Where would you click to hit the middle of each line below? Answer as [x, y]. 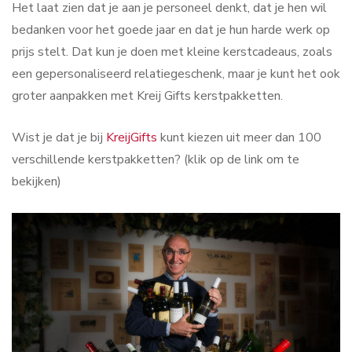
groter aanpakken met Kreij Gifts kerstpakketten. [147, 95]
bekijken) [37, 182]
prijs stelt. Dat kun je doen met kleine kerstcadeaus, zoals [172, 51]
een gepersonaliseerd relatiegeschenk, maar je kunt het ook [176, 73]
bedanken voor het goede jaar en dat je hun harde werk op [171, 29]
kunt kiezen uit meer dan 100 [239, 138]
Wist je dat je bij [59, 138]
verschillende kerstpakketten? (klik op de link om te [156, 160]
